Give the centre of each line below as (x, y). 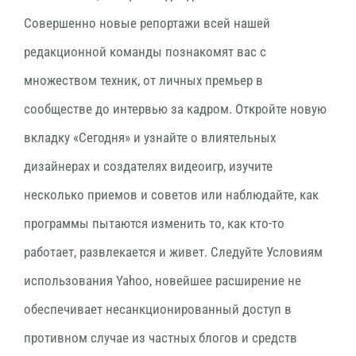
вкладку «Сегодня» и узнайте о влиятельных (150, 137)
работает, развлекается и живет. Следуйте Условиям (173, 252)
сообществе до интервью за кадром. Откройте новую (175, 109)
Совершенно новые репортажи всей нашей (147, 23)
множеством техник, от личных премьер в (143, 80)
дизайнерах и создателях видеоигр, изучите (148, 166)
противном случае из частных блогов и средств (161, 338)
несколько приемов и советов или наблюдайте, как (171, 195)
